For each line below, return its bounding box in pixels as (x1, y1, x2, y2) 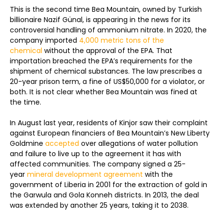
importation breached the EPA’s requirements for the (10, 56, 192, 66)
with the (143, 169, 173, 179)
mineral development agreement (27, 169, 143, 179)
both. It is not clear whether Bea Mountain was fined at (10, 87, 197, 97)
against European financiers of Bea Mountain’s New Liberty (10, 128, 210, 138)
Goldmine (10, 138, 45, 148)
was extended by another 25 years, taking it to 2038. (10, 200, 189, 210)
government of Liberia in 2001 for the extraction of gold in (10, 180, 207, 190)
